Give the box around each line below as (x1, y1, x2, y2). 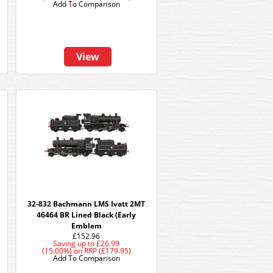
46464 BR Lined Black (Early (37, 210, 136, 220)
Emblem (71, 221, 102, 231)
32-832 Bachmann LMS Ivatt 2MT (27, 199, 146, 209)
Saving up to (53, 238, 95, 249)
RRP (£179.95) (84, 246, 131, 256)
